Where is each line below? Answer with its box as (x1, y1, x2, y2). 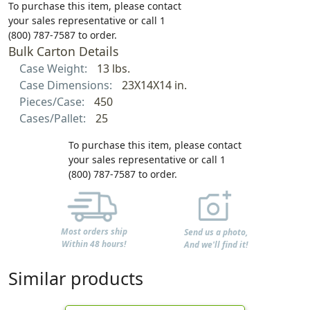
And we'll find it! (184, 238, 248, 250)
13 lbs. (96, 61, 130, 77)
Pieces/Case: (19, 94, 87, 110)
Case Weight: (19, 61, 90, 77)
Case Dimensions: (19, 77, 115, 93)
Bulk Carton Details (8, 43, 118, 60)
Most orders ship (60, 226, 127, 238)
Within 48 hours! (62, 238, 127, 250)
